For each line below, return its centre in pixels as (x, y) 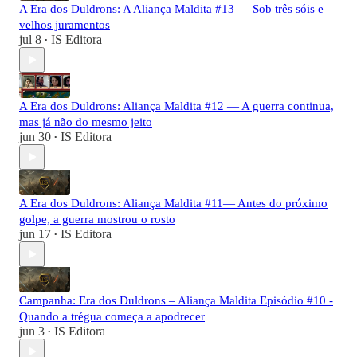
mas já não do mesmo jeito (86, 122)
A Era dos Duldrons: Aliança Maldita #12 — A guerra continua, (177, 106)
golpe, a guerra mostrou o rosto (97, 220)
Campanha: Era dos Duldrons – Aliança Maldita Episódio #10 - (176, 301)
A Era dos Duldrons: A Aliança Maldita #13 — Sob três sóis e (171, 9)
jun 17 (35, 234)
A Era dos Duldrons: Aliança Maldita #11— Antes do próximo (173, 204)
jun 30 (35, 137)
